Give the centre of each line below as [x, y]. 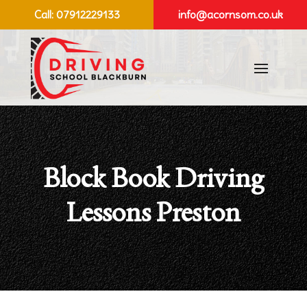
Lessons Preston [153, 212]
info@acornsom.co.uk [230, 14]
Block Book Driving [153, 178]
